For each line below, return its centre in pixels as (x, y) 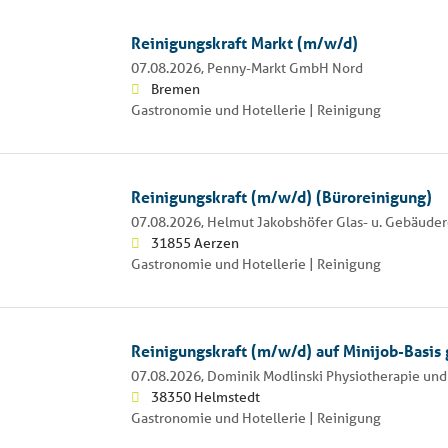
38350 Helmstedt (205, 396)
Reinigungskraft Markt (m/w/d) (244, 42)
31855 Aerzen (194, 242)
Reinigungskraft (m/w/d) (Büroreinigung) (281, 196)
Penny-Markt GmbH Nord (284, 67)
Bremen (175, 88)
